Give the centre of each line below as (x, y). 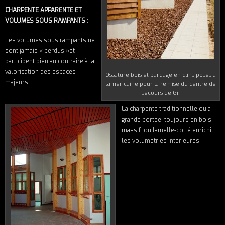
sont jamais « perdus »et (40, 51)
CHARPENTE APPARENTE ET (43, 10)
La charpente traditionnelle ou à (166, 109)
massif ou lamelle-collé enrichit (167, 130)
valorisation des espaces (40, 72)
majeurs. (17, 83)
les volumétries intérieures (160, 140)
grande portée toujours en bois (166, 119)
